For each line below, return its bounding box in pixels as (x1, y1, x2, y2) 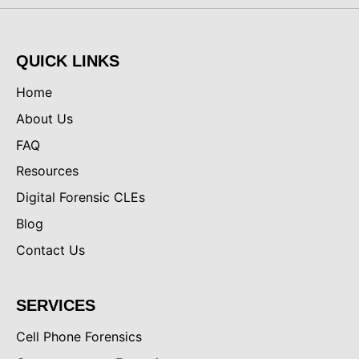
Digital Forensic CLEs (16, 189, 145, 206)
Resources (16, 163, 79, 179)
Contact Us (16, 241, 85, 258)
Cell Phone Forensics (16, 328, 142, 345)
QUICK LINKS (16, 52, 119, 70)
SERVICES (16, 296, 95, 314)
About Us (16, 110, 73, 127)
